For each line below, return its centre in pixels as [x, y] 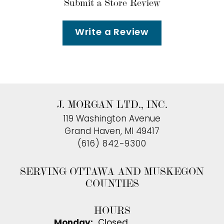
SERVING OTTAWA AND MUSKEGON [112, 171]
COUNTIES [112, 183]
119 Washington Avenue [112, 119]
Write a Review [112, 33]
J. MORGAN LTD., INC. [112, 104]
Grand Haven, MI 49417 [112, 131]
